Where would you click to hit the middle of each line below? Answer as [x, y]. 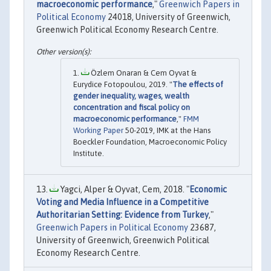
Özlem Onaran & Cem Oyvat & [143, 73]
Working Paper [98, 130]
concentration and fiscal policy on [132, 107]
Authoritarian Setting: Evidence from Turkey [122, 214]
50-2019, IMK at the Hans [167, 130]
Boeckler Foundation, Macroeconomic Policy [150, 142]
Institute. [89, 153]
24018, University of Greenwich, [168, 17]
